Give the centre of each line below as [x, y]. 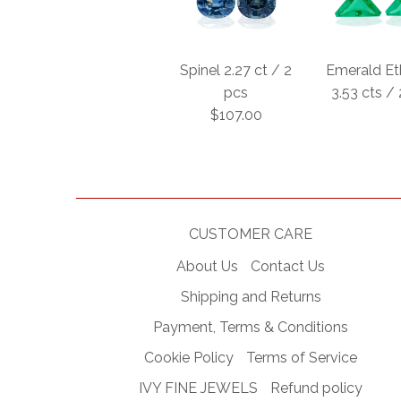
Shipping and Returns [251, 297]
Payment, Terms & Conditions [251, 328]
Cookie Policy [189, 358]
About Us [208, 267]
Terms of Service [302, 358]
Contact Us [288, 267]
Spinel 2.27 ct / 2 [236, 71]
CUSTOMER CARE [251, 235]
